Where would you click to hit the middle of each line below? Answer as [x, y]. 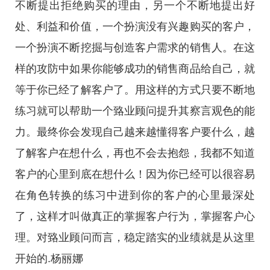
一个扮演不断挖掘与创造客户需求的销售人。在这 [135, 48]
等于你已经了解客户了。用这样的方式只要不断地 [135, 90]
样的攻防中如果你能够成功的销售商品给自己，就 [135, 69]
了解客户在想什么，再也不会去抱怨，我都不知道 [135, 153]
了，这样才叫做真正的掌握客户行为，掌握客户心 [135, 216]
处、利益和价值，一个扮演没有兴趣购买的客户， [135, 27]
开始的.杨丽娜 [49, 259]
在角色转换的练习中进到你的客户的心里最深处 [135, 195]
